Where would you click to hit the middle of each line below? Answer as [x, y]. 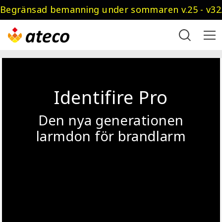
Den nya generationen [111, 121]
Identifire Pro [111, 98]
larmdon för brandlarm [111, 137]
